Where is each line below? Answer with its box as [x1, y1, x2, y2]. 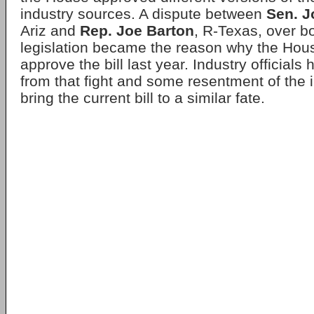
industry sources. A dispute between [20, 6, 266, 22]
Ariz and [20, 22, 80, 39]
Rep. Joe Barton [80, 22, 194, 39]
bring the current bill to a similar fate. [20, 90, 265, 106]
